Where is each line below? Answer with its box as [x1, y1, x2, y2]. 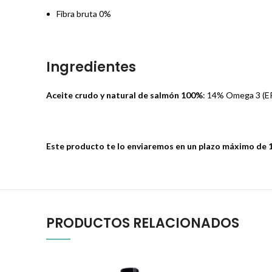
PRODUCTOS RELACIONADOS [46, 214, 239, 233]
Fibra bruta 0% [56, 8, 111, 19]
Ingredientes [46, 58, 136, 76]
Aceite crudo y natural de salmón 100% [46, 90, 203, 100]
